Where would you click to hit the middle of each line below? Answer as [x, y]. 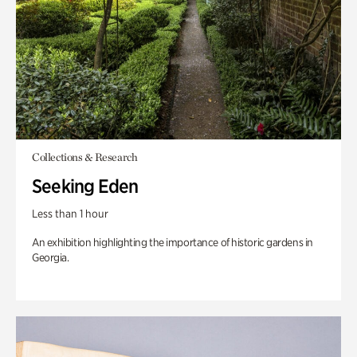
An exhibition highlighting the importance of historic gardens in [173, 242]
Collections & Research [85, 157]
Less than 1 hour [70, 214]
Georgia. [51, 257]
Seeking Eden [85, 186]
